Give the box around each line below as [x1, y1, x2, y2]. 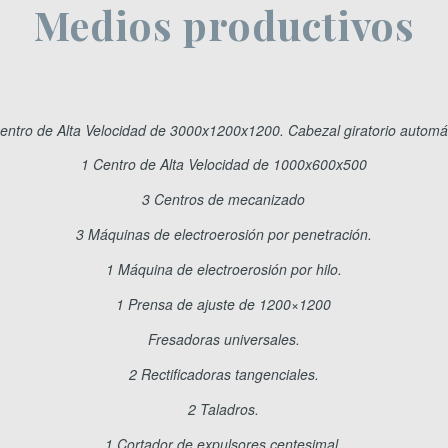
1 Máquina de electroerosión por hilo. [105, 259, 342, 280]
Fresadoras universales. [147, 328, 300, 349]
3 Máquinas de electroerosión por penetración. [75, 224, 372, 245]
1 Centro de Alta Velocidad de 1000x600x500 [80, 154, 367, 175]
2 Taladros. [188, 398, 260, 419]
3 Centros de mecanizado [142, 189, 306, 210]
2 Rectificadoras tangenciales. [128, 363, 319, 384]
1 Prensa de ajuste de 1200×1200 [116, 294, 332, 315]
